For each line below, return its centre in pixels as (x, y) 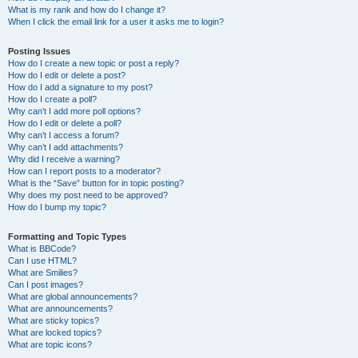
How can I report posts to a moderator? (84, 171)
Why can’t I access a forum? (64, 135)
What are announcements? (60, 308)
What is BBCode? (42, 249)
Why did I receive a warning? (64, 159)
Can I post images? (46, 284)
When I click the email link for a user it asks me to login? (116, 22)
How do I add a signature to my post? (80, 87)
